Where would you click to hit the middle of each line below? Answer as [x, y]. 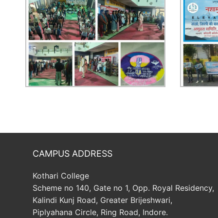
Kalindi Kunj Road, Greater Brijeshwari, [102, 200]
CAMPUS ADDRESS [73, 153]
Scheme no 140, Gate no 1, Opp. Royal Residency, [123, 188]
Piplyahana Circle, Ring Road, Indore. [100, 212]
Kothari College [61, 175]
